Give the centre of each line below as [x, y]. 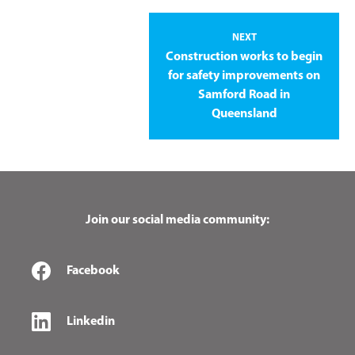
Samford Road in [244, 95]
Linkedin [91, 321]
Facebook [93, 271]
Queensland [244, 114]
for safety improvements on [244, 76]
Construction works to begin [244, 57]
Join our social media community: [177, 220]
